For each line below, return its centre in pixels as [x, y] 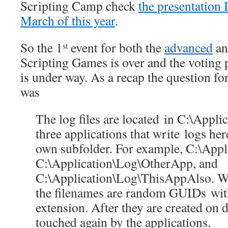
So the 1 [41, 47]
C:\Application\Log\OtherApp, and [127, 163]
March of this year [68, 20]
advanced [189, 47]
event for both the [116, 47]
